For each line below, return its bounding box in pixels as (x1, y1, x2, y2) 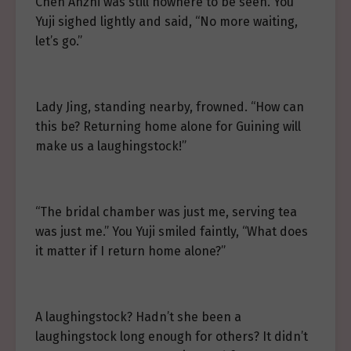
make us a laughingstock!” (35, 139, 186, 154)
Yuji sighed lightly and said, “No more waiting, (35, 14, 298, 29)
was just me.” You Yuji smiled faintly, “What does (35, 224, 308, 239)
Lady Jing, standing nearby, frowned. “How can (35, 100, 304, 114)
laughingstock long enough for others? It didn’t (35, 329, 308, 344)
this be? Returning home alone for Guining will (35, 119, 301, 134)
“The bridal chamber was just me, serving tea (35, 204, 297, 219)
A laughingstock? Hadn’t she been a (35, 309, 241, 324)
